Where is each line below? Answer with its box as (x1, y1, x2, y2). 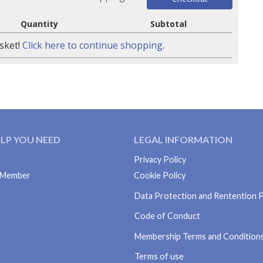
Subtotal (150, 18, 187, 29)
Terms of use (134, 251, 184, 261)
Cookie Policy (133, 170, 186, 180)
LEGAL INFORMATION (133, 134, 234, 145)
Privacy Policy (133, 154, 186, 164)
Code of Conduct (134, 211, 201, 221)
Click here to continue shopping (22, 39, 163, 52)
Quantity (20, 18, 58, 29)
